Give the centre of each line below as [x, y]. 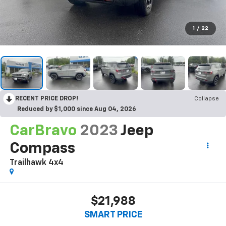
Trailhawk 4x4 [36, 163]
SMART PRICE [113, 215]
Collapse [207, 99]
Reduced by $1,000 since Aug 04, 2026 [77, 110]
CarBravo [43, 131]
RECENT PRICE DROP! [47, 99]
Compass [42, 149]
